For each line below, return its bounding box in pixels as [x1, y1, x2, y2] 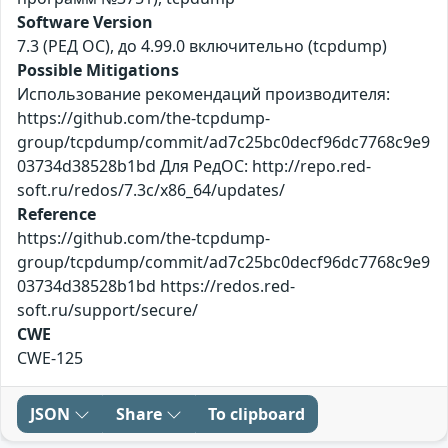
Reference [17, 202, 96, 225]
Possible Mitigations [17, 58, 179, 81]
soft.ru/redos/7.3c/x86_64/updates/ [17, 178, 285, 201]
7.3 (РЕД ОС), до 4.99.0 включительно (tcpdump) [17, 34, 387, 57]
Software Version [17, 10, 153, 33]
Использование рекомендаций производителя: [17, 82, 390, 105]
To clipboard [208, 402, 305, 425]
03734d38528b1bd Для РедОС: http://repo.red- [17, 154, 371, 177]
